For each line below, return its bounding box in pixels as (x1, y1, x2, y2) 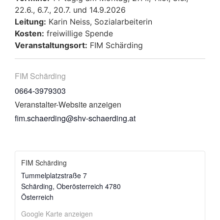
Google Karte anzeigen (21, 208, 93, 219)
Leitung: (15, 16, 46, 27)
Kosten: (15, 28, 44, 38)
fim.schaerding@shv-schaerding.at (15, 112, 136, 124)
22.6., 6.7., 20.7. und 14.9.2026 (15, 4, 126, 15)
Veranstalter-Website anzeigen (15, 99, 121, 110)
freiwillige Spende (44, 28, 113, 38)
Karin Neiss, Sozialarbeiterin (46, 16, 152, 27)
